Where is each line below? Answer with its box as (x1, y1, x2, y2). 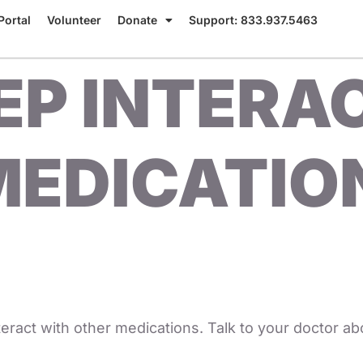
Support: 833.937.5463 (188, 13, 318, 27)
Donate (117, 13, 157, 27)
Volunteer (46, 13, 101, 27)
